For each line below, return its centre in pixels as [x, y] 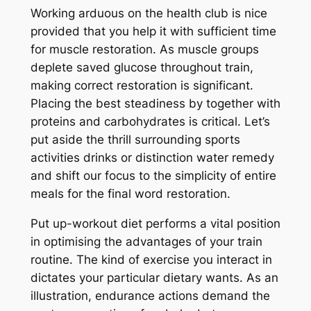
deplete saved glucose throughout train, [142, 68]
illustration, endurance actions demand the [150, 295]
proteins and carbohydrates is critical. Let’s [150, 122]
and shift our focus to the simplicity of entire [153, 176]
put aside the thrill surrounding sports [135, 140]
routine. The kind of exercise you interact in [151, 259]
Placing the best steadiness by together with [155, 104]
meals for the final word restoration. [130, 194]
